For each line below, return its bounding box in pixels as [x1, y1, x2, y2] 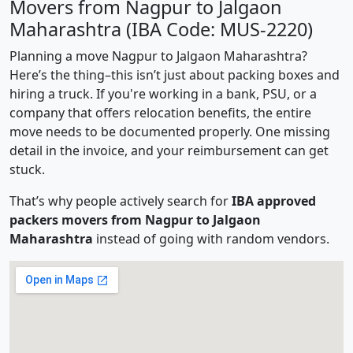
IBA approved [232, 192, 316, 210]
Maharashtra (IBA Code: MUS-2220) [9, 17, 313, 42]
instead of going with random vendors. [93, 230, 329, 247]
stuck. [9, 161, 45, 178]
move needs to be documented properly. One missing [9, 123, 330, 140]
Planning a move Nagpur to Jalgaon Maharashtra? [9, 47, 307, 65]
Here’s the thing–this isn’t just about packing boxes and [9, 66, 340, 84]
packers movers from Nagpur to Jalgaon [9, 211, 261, 229]
